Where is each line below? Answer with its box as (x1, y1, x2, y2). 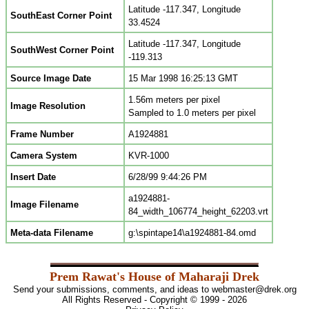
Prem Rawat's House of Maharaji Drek (50, 270, 259, 283)
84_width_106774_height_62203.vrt (128, 206, 268, 217)
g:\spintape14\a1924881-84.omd (128, 228, 256, 238)
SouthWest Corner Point (10, 45, 114, 55)
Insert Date (10, 172, 56, 182)
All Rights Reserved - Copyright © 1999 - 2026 (62, 295, 247, 305)
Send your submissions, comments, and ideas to (12, 284, 212, 295)
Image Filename (10, 199, 79, 210)
